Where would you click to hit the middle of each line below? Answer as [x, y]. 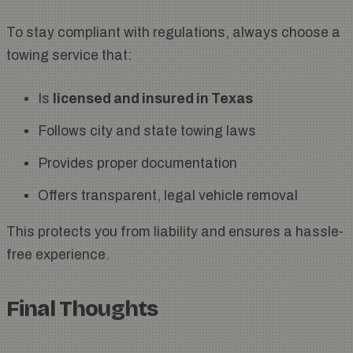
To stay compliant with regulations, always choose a [173, 33]
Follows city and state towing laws [147, 132]
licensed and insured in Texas [153, 99]
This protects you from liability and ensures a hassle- [175, 232]
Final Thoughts [82, 309]
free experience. [58, 255]
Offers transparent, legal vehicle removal [168, 196]
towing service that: [69, 56]
